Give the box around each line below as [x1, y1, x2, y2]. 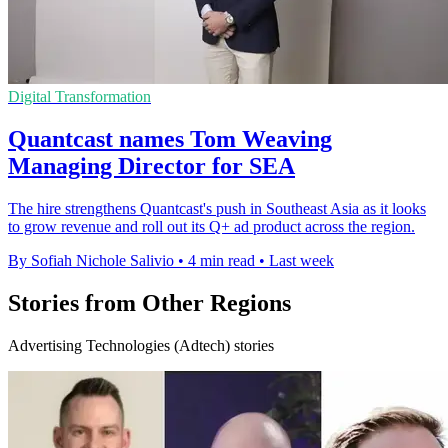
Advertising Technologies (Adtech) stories [8, 336, 274, 354]
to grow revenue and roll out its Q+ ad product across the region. [8, 218, 415, 236]
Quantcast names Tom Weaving [8, 126, 332, 153]
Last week [269, 252, 334, 270]
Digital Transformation [8, 88, 151, 106]
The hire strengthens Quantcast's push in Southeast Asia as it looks [8, 200, 426, 218]
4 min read [188, 252, 255, 270]
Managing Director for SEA [8, 153, 295, 180]
